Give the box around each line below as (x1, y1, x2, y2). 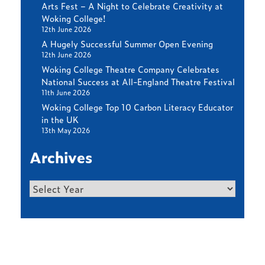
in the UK (41, 112, 79, 125)
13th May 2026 (41, 125, 90, 135)
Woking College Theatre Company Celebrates (41, 62, 219, 75)
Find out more (56, 240, 117, 255)
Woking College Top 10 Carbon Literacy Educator (41, 100, 233, 113)
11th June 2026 (41, 87, 90, 98)
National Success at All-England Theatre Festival (41, 75, 235, 88)
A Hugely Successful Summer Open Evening (41, 37, 213, 50)
